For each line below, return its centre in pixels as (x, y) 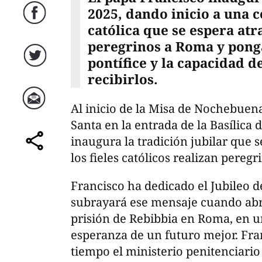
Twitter (36, 67)
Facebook (36, 24)
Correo (36, 109)
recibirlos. (123, 79)
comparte (36, 152)
